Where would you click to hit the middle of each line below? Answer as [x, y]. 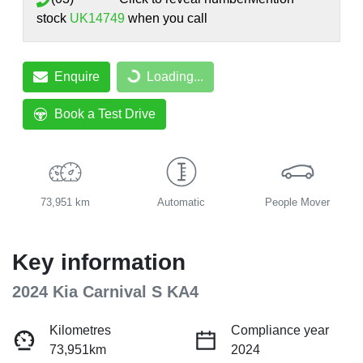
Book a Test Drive [105, 114]
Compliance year [280, 331]
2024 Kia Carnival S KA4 [105, 292]
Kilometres [80, 331]
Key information [99, 263]
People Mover [298, 203]
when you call [168, 19]
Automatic [181, 203]
